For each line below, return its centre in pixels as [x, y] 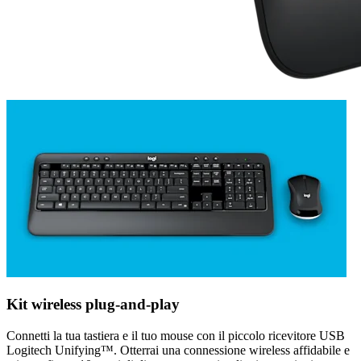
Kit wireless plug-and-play [93, 305]
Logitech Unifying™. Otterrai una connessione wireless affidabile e [178, 350]
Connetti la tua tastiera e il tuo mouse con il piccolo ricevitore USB [176, 335]
